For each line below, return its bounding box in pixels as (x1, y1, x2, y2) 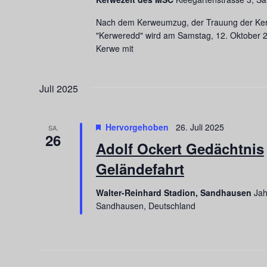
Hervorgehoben (105, 120, 169, 133)
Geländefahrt (95, 158, 184, 179)
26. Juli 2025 (175, 120, 224, 133)
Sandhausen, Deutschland (95, 199, 195, 212)
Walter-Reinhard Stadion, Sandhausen (95, 186, 254, 198)
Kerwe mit (95, 42, 133, 54)
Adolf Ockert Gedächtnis (95, 138, 264, 159)
